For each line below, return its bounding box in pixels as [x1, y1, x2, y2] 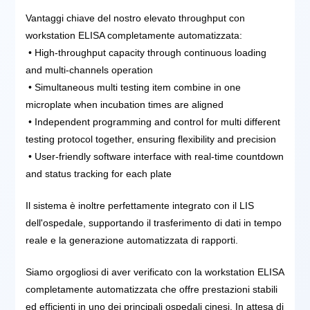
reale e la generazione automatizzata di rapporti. [26, 234, 239, 246]
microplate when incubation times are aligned [26, 98, 224, 110]
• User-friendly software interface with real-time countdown [26, 150, 284, 162]
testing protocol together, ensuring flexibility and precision [26, 133, 277, 145]
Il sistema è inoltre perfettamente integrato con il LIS [26, 199, 255, 211]
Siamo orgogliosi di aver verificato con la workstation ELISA [26, 266, 284, 277]
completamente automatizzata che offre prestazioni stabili [26, 283, 278, 295]
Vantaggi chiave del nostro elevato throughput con [26, 12, 246, 24]
